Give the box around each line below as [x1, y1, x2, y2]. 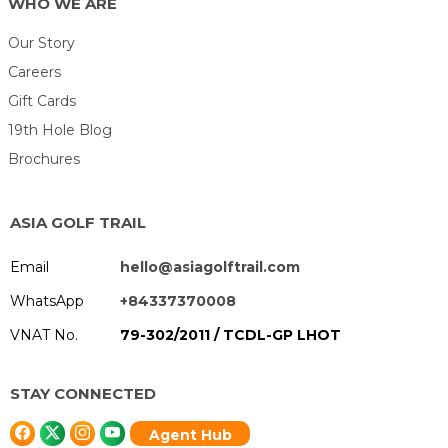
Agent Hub [148, 425, 232, 444]
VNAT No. [10, 325, 78, 344]
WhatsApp [10, 291, 84, 310]
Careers [8, 62, 62, 81]
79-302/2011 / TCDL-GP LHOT [120, 325, 341, 344]
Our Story [8, 33, 76, 52]
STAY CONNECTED [10, 383, 156, 403]
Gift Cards [8, 91, 77, 110]
